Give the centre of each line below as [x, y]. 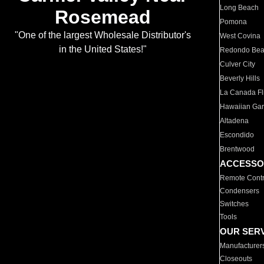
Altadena [235, 121]
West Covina [240, 36]
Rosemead [103, 17]
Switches [235, 204]
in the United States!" [103, 49]
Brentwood [237, 149]
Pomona [234, 22]
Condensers [240, 191]
